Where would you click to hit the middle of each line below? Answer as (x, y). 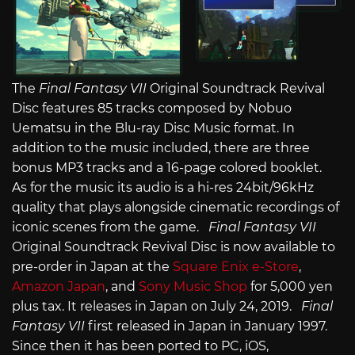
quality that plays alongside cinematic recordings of (176, 208)
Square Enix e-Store (236, 267)
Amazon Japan (59, 287)
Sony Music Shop (193, 287)
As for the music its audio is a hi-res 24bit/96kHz (163, 188)
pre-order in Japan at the (92, 267)
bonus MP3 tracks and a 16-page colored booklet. (170, 168)
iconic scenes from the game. (110, 227)
